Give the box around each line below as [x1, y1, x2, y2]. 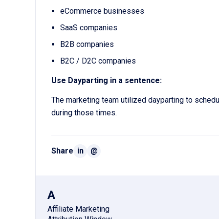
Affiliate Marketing [47, 204, 109, 214]
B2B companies [60, 40, 114, 49]
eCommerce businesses [60, 6, 144, 16]
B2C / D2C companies [60, 56, 136, 66]
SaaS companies [60, 23, 117, 33]
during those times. [51, 108, 117, 118]
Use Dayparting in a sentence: [51, 76, 162, 86]
